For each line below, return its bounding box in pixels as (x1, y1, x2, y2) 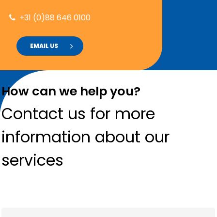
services (1, 149, 64, 171)
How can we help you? (1, 82, 141, 100)
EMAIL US (30, 41, 59, 50)
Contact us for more (1, 103, 155, 125)
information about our (1, 126, 170, 148)
